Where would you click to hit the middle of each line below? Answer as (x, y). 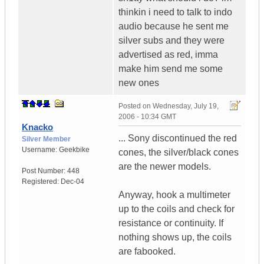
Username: (40, 150)
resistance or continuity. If (171, 223)
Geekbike (74, 150)
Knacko (37, 127)
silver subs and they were (171, 41)
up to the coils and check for (176, 209)
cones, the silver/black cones (179, 153)
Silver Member (46, 139)
